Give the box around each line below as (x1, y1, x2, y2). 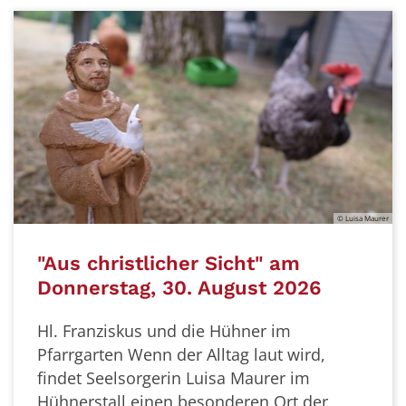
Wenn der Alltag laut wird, (121, 343, 320, 365)
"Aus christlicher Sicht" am (31, 252, 295, 275)
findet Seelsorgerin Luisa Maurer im (31, 366, 304, 389)
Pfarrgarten (31, 343, 118, 365)
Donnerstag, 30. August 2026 (31, 276, 315, 300)
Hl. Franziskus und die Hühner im (31, 319, 285, 342)
